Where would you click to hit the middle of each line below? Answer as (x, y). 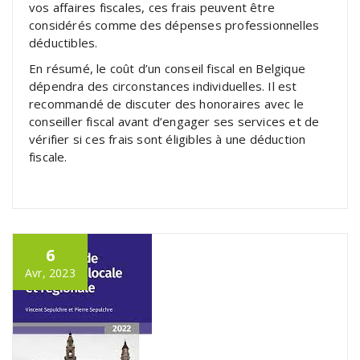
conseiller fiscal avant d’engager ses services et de (174, 121)
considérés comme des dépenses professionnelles (174, 25)
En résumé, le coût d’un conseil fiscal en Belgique (168, 68)
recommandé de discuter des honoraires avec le (167, 103)
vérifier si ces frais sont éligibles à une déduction (168, 139)
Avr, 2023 (50, 272)
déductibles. (63, 42)
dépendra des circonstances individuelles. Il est (163, 86)
